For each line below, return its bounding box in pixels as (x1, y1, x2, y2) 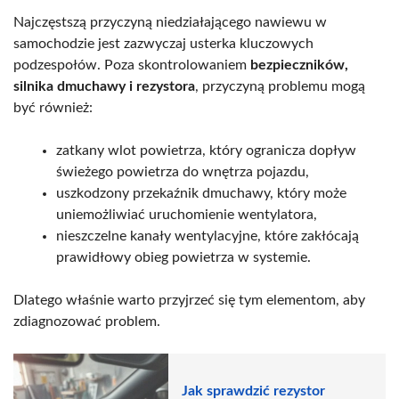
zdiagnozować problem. (13, 313, 160, 329)
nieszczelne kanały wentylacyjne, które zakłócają (56, 228, 359, 243)
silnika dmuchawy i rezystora (13, 78, 195, 94)
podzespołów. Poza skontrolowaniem (13, 57, 250, 72)
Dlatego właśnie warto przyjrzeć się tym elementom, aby (13, 292, 365, 307)
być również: (13, 100, 93, 115)
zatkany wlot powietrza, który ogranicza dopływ (56, 142, 356, 158)
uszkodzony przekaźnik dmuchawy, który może (56, 185, 346, 200)
